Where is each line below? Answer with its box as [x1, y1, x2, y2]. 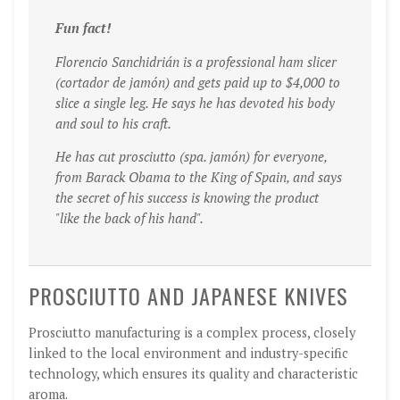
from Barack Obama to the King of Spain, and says [55, 169, 342, 187]
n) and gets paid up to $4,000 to [158, 73, 340, 91]
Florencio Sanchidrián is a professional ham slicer [55, 53, 337, 71]
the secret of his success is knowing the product [55, 189, 319, 207]
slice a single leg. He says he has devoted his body [55, 94, 335, 112]
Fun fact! [55, 19, 111, 37]
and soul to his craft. [55, 114, 171, 132]
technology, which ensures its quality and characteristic [29, 365, 358, 383]
